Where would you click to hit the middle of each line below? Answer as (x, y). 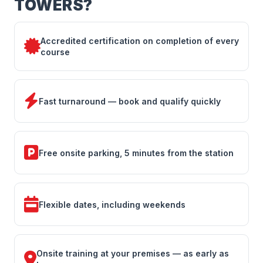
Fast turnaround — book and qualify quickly (130, 101)
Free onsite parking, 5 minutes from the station (136, 153)
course (55, 52)
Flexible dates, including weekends (112, 204)
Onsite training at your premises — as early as (133, 253)
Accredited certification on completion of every (140, 41)
